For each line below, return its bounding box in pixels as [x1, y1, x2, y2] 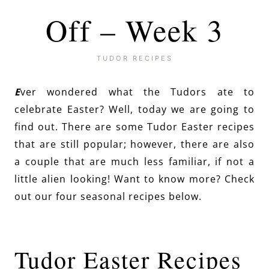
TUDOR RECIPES [96, 53, 173, 62]
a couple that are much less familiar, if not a [14, 154, 255, 168]
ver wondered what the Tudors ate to [20, 85, 255, 98]
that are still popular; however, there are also [14, 137, 255, 151]
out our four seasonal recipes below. [14, 189, 202, 203]
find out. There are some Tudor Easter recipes [14, 119, 255, 133]
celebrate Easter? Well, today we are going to [14, 102, 255, 116]
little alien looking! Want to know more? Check [14, 172, 255, 186]
